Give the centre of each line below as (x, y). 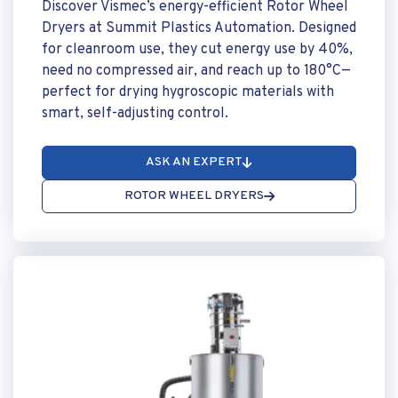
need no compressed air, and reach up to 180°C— (196, 71)
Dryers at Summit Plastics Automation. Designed (199, 28)
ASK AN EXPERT (194, 162)
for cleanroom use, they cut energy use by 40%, (197, 50)
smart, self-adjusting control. (135, 114)
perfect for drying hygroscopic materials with (188, 92)
